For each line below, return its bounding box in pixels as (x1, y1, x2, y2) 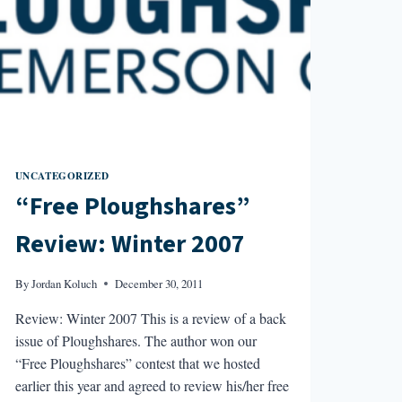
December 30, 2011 (114, 275, 203, 292)
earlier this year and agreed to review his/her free (14, 375, 289, 395)
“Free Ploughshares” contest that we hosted (14, 353, 260, 372)
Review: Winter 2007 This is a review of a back (14, 308, 286, 328)
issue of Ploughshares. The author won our (14, 330, 257, 350)
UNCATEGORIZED (14, 167, 109, 183)
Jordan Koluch (31, 275, 97, 292)
